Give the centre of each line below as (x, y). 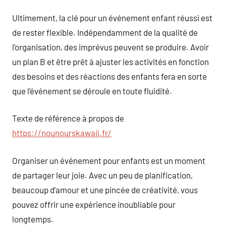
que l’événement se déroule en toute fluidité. (92, 91)
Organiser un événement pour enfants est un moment (109, 160)
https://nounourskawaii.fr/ (62, 133)
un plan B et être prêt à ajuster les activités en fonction (110, 61)
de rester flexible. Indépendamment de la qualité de (105, 32)
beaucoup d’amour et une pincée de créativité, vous (105, 189)
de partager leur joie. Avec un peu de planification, (102, 175)
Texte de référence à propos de (68, 118)
